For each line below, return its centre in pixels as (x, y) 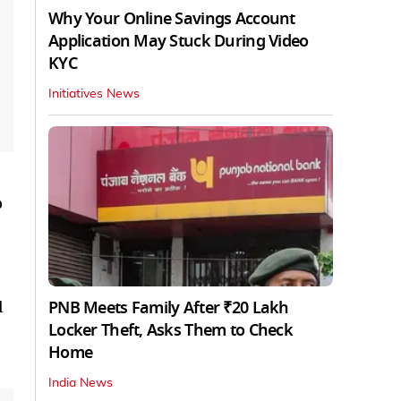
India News (81, 383)
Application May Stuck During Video (179, 41)
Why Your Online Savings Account (172, 18)
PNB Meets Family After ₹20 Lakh (169, 307)
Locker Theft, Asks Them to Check (171, 330)
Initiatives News (94, 94)
